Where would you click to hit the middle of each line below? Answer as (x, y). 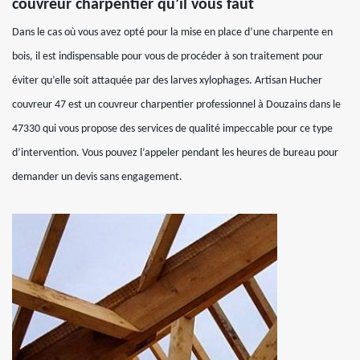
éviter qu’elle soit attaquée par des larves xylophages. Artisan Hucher (167, 81)
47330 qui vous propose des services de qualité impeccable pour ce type (172, 129)
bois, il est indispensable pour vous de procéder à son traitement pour (168, 57)
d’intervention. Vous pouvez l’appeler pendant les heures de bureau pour (175, 153)
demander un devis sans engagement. (97, 177)
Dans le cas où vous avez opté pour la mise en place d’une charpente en (172, 33)
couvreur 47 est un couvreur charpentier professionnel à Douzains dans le (176, 105)
